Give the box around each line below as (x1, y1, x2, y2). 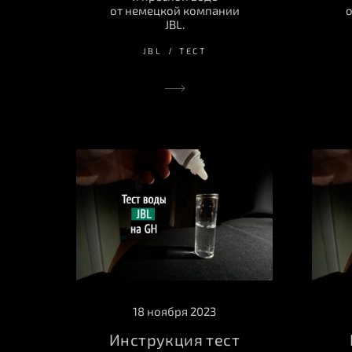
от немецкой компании (109, 3, 240, 18)
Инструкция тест (109, 330, 240, 350)
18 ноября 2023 (133, 304, 216, 319)
